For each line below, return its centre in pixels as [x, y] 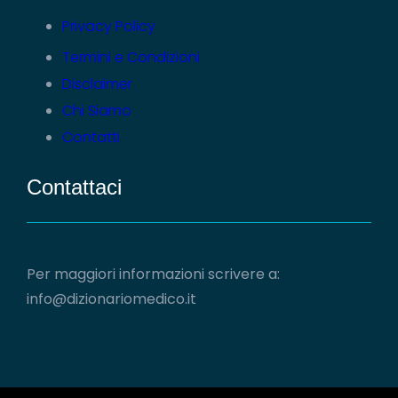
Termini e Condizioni [131, 57]
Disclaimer [97, 84]
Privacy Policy [109, 26]
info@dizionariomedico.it [111, 299]
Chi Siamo [97, 111]
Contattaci [74, 187]
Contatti [91, 137]
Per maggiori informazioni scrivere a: [153, 274]
